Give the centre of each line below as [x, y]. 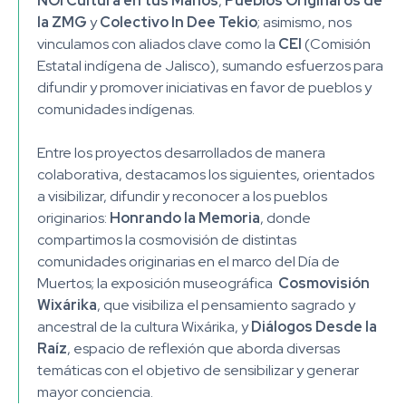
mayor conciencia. [95, 392]
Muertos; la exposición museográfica [158, 283]
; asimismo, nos [304, 22]
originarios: [73, 218]
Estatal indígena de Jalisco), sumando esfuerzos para [210, 66]
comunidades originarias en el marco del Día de [188, 261]
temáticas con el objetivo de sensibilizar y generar [198, 370]
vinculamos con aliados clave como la [158, 44]
